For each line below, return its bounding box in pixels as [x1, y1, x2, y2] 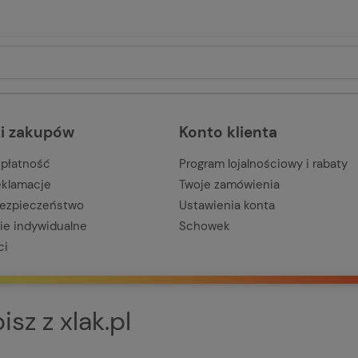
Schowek [179, 217, 230, 234]
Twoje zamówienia [179, 176, 280, 193]
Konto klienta [179, 121, 277, 142]
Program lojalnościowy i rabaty [179, 155, 348, 172]
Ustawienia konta [179, 197, 275, 213]
